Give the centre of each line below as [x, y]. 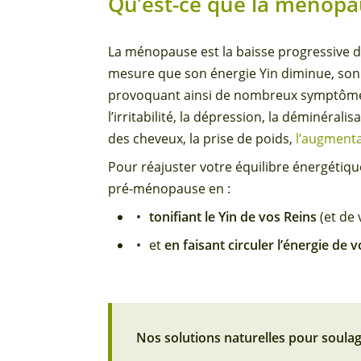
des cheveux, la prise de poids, [202, 139]
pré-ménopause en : [170, 189]
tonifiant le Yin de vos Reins [233, 217]
